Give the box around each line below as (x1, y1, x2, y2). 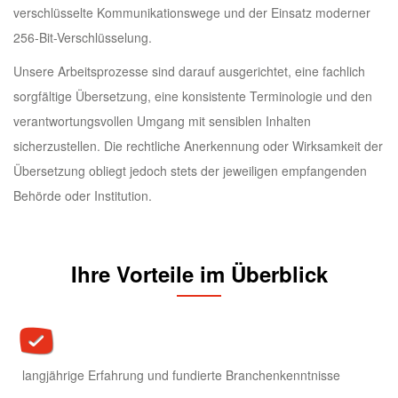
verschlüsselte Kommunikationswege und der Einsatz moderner (13, 4, 370, 22)
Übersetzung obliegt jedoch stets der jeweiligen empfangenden (13, 162, 367, 180)
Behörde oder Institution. (13, 187, 152, 205)
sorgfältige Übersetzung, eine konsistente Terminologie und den (13, 87, 372, 106)
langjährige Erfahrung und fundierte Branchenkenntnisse (22, 366, 340, 385)
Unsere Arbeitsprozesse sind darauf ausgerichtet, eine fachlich (13, 62, 365, 81)
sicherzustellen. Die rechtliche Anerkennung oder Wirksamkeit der (13, 137, 383, 155)
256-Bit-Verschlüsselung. (13, 28, 152, 47)
